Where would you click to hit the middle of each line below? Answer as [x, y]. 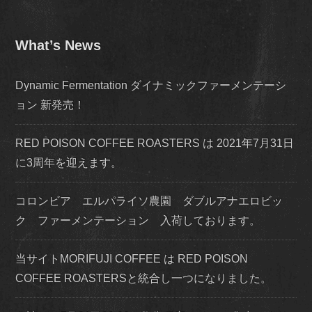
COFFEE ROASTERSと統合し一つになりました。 [144, 279]
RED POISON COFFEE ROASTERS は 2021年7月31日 [155, 143]
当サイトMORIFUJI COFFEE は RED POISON [132, 259]
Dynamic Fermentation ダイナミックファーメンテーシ [151, 86]
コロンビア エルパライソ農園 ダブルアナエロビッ [149, 201]
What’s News [58, 46]
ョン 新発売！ [50, 105]
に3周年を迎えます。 [69, 163]
